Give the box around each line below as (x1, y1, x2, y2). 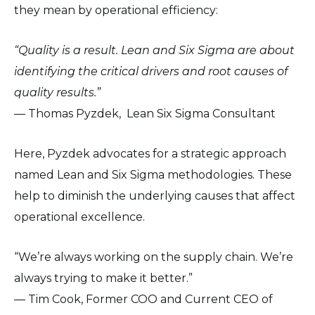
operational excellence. (14, 210, 145, 224)
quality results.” (14, 86, 101, 100)
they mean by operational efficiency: (14, 4, 218, 18)
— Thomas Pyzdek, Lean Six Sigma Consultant (14, 107, 276, 121)
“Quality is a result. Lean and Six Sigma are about (14, 44, 295, 58)
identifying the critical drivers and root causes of (14, 65, 288, 79)
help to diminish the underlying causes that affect (14, 189, 295, 203)
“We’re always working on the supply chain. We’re (14, 250, 293, 264)
